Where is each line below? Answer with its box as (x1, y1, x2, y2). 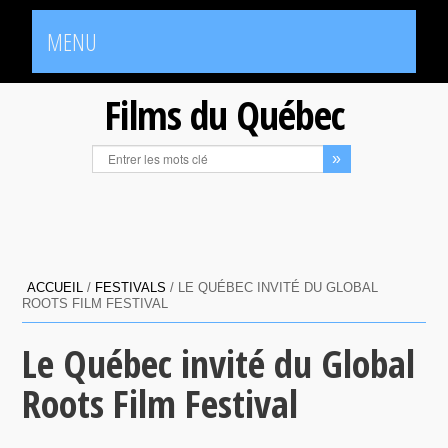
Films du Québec (104, 87, 344, 142)
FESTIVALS (95, 280, 167, 295)
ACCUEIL (27, 280, 84, 295)
